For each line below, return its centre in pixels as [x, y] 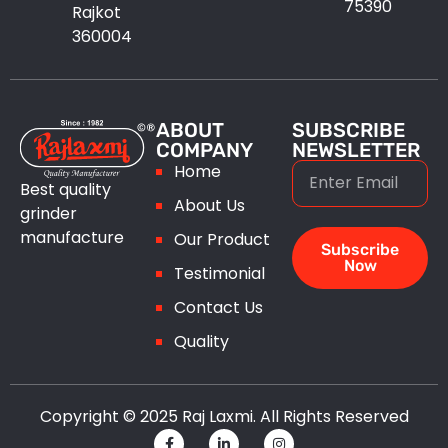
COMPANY [204, 149]
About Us [209, 205]
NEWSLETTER [356, 149]
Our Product [222, 239]
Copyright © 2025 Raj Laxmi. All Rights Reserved [224, 416]
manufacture [72, 237]
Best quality [65, 189]
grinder [48, 213]
